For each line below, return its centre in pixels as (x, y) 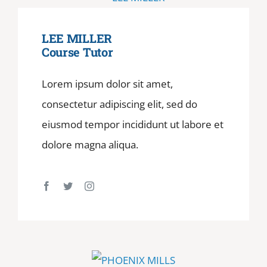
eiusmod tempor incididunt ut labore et (132, 125)
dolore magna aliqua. (90, 145)
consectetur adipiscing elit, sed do (119, 104)
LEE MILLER (77, 38)
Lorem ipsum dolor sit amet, (107, 84)
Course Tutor (77, 52)
